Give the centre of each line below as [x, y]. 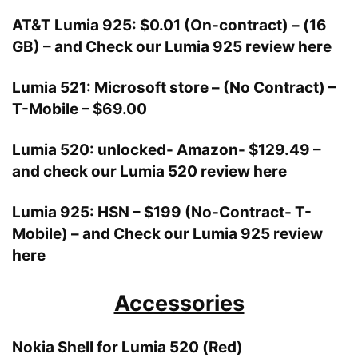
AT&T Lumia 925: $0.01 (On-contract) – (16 [169, 25]
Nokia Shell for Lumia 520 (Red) [127, 347]
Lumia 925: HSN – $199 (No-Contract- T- [162, 212]
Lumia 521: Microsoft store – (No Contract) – [174, 88]
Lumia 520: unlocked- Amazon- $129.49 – [167, 150]
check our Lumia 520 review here [165, 171]
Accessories [179, 303]
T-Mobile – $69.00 [80, 109]
